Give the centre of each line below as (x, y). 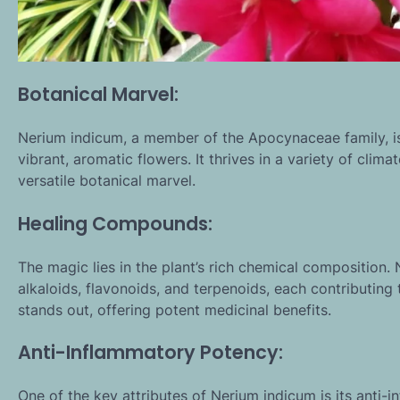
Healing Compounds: (115, 223)
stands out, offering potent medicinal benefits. (175, 309)
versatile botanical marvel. (107, 180)
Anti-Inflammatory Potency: (150, 353)
